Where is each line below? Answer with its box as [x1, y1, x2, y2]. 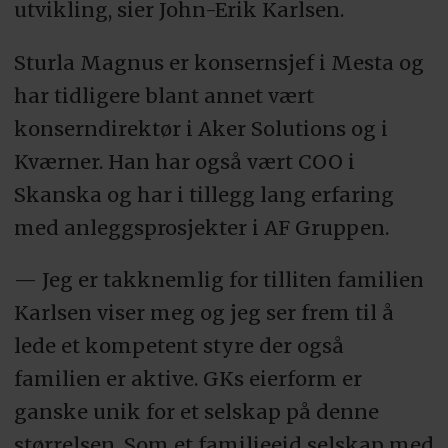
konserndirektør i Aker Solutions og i [13, 115, 388, 141]
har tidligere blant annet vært [13, 82, 314, 108]
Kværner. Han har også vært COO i [13, 148, 355, 174]
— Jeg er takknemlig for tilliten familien [13, 267, 424, 293]
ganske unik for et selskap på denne [13, 399, 379, 425]
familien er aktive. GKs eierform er [13, 366, 362, 392]
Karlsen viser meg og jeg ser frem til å [13, 300, 394, 326]
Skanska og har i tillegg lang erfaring [13, 181, 394, 207]
